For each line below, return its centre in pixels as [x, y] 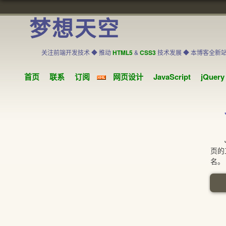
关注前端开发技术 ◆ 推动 [77, 52]
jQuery [212, 77]
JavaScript [172, 77]
